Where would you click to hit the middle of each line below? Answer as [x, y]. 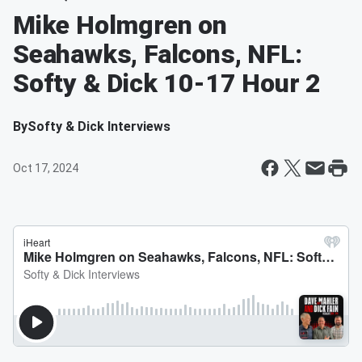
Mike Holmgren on [120, 25]
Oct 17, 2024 [46, 168]
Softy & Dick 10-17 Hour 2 [167, 83]
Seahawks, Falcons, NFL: [158, 54]
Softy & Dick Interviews [99, 126]
